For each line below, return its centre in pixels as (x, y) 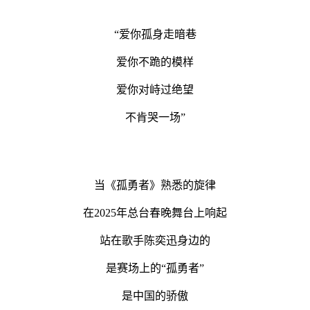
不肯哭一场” (155, 117)
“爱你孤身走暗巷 (155, 34)
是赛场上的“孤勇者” (155, 268)
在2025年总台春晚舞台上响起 (155, 212)
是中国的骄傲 (155, 295)
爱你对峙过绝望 (155, 89)
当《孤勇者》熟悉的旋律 (155, 185)
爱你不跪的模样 (155, 62)
